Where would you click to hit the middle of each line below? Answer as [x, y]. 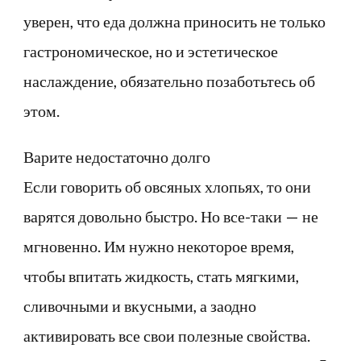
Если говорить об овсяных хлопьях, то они [167, 186]
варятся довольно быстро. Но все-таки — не [171, 216]
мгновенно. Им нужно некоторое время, [159, 245]
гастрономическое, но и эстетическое [151, 50]
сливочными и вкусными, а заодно [140, 305]
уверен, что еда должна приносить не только [174, 21]
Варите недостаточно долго [117, 156]
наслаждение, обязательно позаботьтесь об [169, 80]
